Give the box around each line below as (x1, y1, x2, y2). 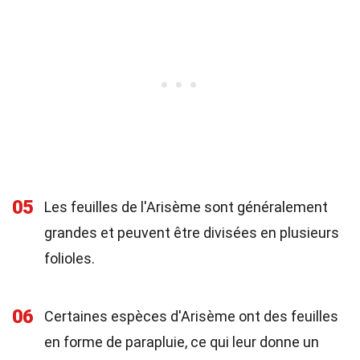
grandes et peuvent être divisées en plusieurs (44, 224, 339, 241)
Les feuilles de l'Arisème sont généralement (44, 198, 328, 215)
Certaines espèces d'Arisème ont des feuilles (44, 308, 338, 325)
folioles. (44, 250, 95, 267)
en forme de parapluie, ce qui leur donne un (44, 333, 319, 350)
